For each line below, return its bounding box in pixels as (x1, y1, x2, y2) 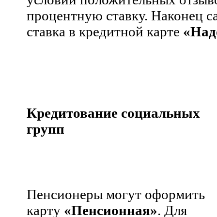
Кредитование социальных (27, 105, 200, 121)
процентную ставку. (27, 7, 148, 23)
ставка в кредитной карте (27, 23, 183, 39)
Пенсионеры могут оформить (27, 186, 205, 202)
